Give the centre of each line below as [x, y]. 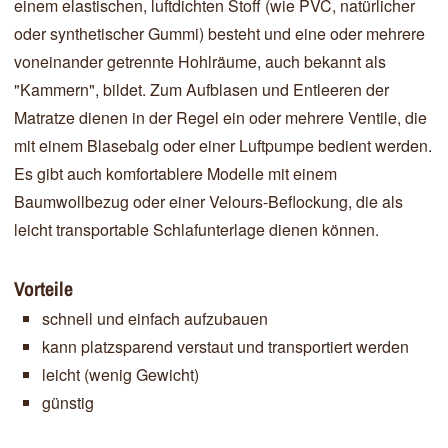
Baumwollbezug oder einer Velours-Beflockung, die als [208, 201]
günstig [68, 402]
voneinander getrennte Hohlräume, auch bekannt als [200, 61]
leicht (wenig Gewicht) [120, 374]
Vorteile [43, 288]
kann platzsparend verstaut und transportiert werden [225, 346]
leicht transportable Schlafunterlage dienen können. [196, 229]
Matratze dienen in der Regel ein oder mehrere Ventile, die [220, 117]
